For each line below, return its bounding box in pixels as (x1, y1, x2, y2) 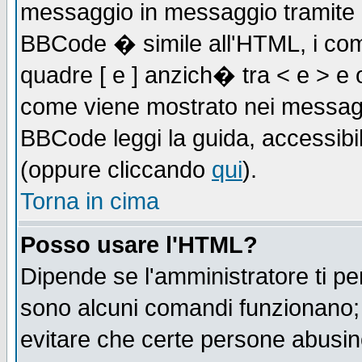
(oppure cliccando (20, 157, 212, 183)
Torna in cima (20, 188, 159, 214)
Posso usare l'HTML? (20, 232, 258, 258)
